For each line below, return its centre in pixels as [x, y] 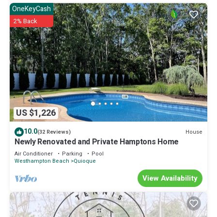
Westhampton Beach [42, 161]
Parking [72, 154]
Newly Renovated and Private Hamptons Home [97, 142]
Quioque [85, 161]
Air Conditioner [34, 154]
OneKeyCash [31, 9]
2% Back [25, 21]
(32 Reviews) [54, 132]
